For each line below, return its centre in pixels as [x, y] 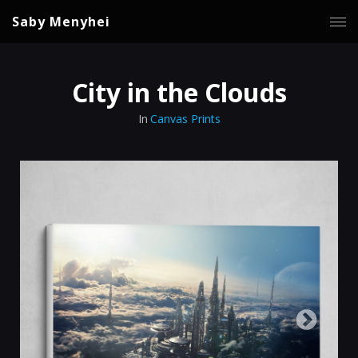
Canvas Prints [185, 119]
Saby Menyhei [61, 22]
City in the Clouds [179, 92]
